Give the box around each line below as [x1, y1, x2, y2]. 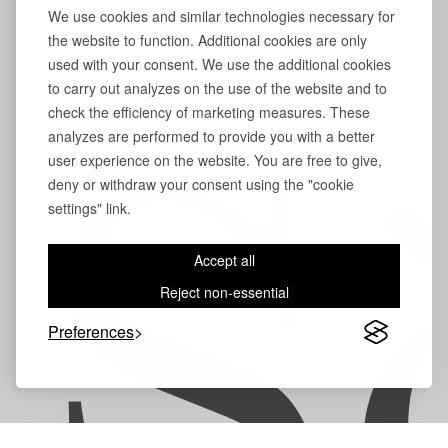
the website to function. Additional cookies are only [48, 30, 367, 50]
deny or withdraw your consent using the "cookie [48, 174, 354, 194]
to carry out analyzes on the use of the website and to [48, 78, 387, 98]
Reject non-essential [159, 282, 289, 302]
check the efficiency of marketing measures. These [48, 102, 370, 122]
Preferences [48, 320, 134, 343]
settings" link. [48, 198, 131, 218]
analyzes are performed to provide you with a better [48, 126, 375, 146]
